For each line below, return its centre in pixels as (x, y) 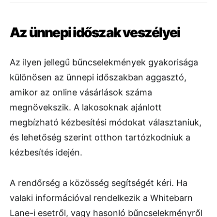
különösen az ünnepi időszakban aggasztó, (98, 77)
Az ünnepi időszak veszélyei (95, 33)
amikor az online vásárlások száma (81, 93)
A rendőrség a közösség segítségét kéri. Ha (99, 183)
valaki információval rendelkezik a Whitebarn (101, 198)
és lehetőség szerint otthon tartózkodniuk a (100, 138)
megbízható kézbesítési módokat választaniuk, (106, 123)
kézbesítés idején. (46, 153)
